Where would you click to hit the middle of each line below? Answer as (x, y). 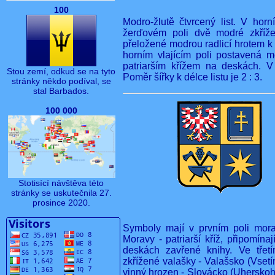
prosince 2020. (61, 203)
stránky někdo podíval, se (61, 81)
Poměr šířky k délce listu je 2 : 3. (192, 77)
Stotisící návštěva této (61, 183)
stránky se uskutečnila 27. (61, 193)
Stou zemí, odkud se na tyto (61, 72)
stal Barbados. (61, 91)
